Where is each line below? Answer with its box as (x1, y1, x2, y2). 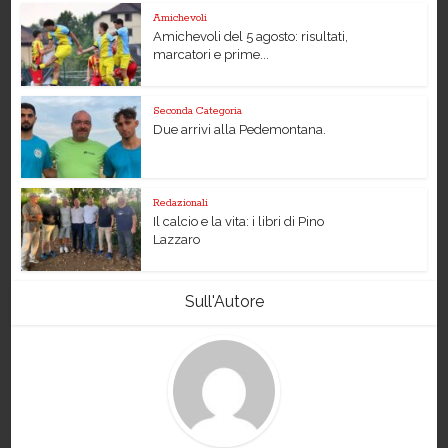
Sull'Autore (184, 292, 264, 312)
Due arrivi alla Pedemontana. (153, 121, 327, 137)
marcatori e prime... (153, 46, 270, 62)
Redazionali (153, 196, 209, 211)
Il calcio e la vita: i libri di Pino (153, 214, 325, 230)
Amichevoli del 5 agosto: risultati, (153, 28, 349, 44)
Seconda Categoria (153, 103, 243, 118)
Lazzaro (153, 232, 201, 248)
